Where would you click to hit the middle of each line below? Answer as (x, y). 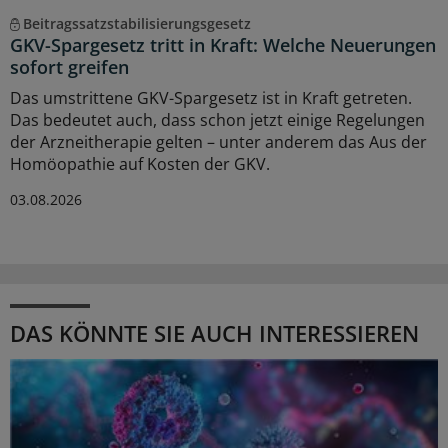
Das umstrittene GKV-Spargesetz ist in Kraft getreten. (211, 97)
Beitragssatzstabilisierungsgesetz (136, 23)
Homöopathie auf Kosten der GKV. (140, 163)
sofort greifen (69, 66)
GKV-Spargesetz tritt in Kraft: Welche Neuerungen (223, 44)
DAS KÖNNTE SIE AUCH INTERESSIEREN (214, 332)
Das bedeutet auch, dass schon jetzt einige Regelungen (217, 119)
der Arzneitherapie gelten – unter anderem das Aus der (218, 141)
